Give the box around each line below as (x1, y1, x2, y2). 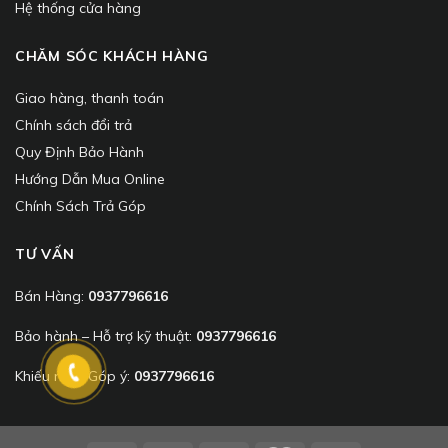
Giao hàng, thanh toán (15, 88, 164, 107)
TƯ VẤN (15, 244, 75, 263)
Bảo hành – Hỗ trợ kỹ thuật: (15, 327, 196, 346)
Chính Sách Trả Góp (15, 196, 146, 215)
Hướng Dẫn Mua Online (15, 169, 165, 188)
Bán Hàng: (15, 286, 88, 305)
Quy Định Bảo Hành (15, 142, 144, 161)
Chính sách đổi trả (15, 115, 132, 134)
